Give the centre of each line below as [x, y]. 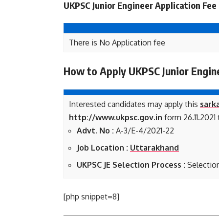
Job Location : [103, 148]
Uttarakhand [154, 148]
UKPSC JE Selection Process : [132, 165]
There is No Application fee [117, 43]
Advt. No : [95, 131]
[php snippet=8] [91, 197]
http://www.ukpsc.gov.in [116, 117]
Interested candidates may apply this [134, 104]
